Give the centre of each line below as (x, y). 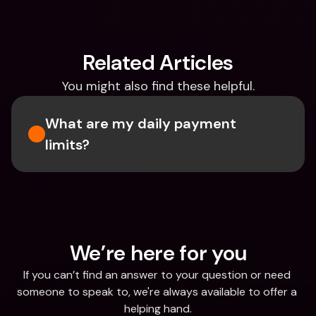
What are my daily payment (141, 123)
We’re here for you (158, 253)
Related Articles (158, 62)
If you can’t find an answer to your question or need (157, 275)
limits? (67, 145)
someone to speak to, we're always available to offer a (157, 292)
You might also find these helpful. (158, 86)
